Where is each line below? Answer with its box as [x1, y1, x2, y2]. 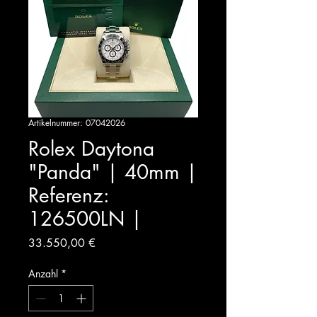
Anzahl [28, 267, 58, 280]
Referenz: [28, 183, 109, 208]
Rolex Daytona [28, 136, 154, 161]
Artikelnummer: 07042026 [28, 117, 125, 129]
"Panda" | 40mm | [28, 159, 197, 185]
